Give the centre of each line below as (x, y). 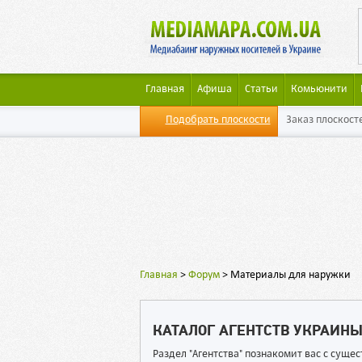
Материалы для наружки (290, 275)
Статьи (261, 89)
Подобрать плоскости (218, 120)
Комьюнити (319, 89)
